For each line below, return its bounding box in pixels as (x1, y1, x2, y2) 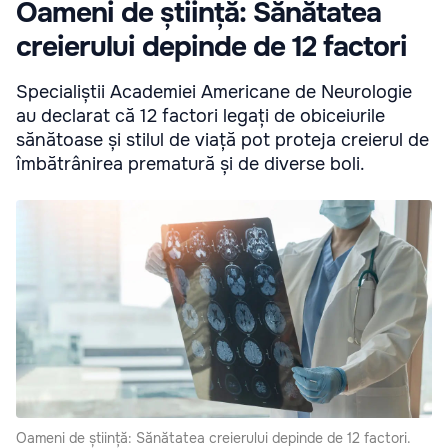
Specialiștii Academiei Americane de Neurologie (16, 80, 412, 103)
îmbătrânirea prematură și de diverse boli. (16, 152, 365, 175)
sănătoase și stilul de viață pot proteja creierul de (16, 128, 429, 151)
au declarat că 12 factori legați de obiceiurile (16, 104, 385, 127)
